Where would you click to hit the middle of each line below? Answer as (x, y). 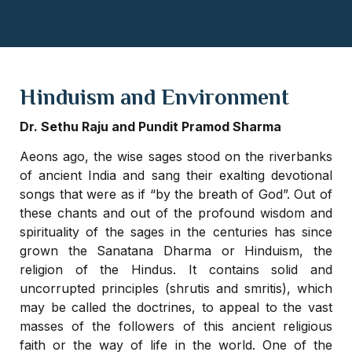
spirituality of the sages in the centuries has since (176, 232)
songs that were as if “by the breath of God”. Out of (176, 194)
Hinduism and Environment (154, 97)
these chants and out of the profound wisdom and (176, 213)
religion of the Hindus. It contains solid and (176, 270)
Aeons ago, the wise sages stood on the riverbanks (176, 157)
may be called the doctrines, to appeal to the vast (176, 308)
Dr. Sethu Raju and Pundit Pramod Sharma (150, 126)
